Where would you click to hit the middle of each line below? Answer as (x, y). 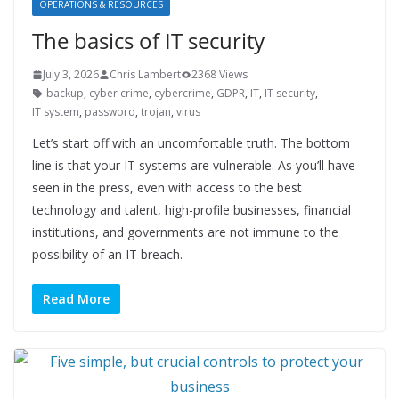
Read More (76, 299)
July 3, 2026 (71, 74)
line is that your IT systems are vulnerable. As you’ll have (194, 165)
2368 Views (220, 74)
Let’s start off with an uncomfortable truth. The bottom (191, 143)
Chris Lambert (145, 74)
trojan (156, 112)
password (110, 112)
